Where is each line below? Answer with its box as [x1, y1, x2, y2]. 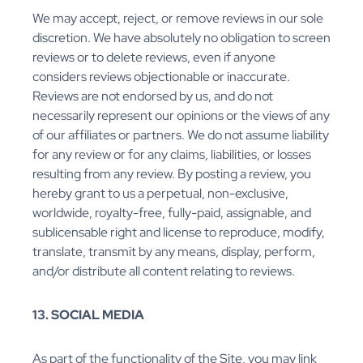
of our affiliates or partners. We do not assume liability [32, 126, 329, 144]
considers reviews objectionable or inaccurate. [32, 68, 290, 86]
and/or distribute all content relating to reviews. [32, 263, 295, 280]
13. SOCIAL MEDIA [32, 306, 144, 324]
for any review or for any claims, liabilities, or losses [32, 146, 311, 164]
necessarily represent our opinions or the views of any [32, 107, 330, 125]
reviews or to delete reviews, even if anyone [32, 49, 275, 66]
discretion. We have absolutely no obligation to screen [32, 29, 331, 47]
